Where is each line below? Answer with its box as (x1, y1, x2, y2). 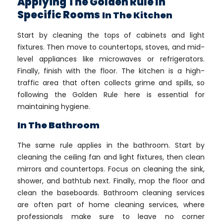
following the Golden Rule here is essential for (17, 90, 205, 100)
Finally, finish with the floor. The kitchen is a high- (17, 66, 205, 76)
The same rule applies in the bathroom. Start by (17, 140, 205, 150)
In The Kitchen (102, 9, 172, 21)
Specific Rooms (17, 8, 100, 22)
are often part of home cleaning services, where (17, 200, 205, 210)
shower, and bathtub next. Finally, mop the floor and (17, 176, 205, 186)
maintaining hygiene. (17, 102, 90, 111)
